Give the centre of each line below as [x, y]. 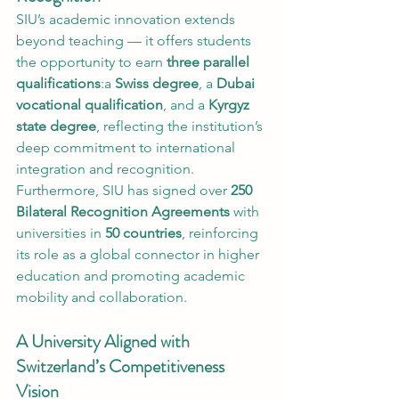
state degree [56, 126]
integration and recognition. [105, 169]
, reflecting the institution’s [181, 126]
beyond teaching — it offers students [135, 41]
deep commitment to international [127, 147]
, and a [186, 105]
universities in [61, 233]
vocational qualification [90, 105]
